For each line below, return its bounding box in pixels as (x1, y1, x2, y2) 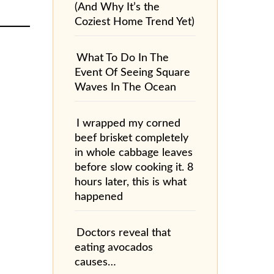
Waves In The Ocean (75, 82, 176, 92)
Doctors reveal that (76, 228, 171, 238)
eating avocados (75, 242, 153, 253)
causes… (75, 257, 116, 267)
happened (75, 191, 123, 202)
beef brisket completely (75, 133, 188, 143)
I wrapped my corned (76, 118, 180, 128)
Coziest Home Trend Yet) (75, 17, 194, 27)
